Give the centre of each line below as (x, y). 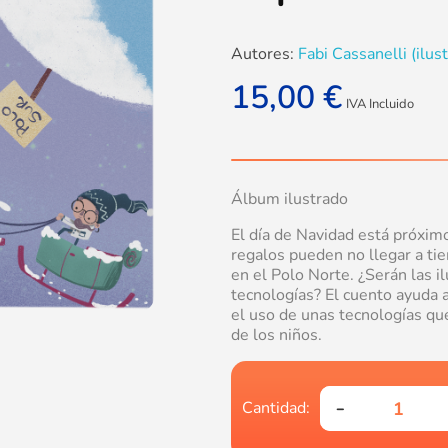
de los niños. (276, 335)
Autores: (262, 54)
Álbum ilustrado (289, 199)
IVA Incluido (380, 104)
